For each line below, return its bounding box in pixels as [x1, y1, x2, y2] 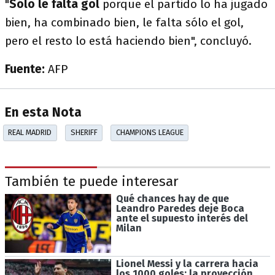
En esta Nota [5, 105, 82, 121]
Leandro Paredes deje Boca [115, 202, 244, 214]
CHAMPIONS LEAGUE [115, 128, 184, 137]
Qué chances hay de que [115, 192, 229, 204]
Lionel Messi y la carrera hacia [115, 258, 258, 270]
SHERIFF [70, 128, 98, 137]
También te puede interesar [5, 173, 179, 190]
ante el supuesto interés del [115, 212, 248, 224]
